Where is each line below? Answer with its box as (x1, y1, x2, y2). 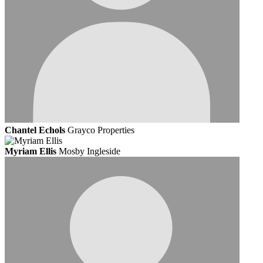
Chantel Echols (5, 125, 65, 136)
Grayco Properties (68, 125, 134, 136)
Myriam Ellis (5, 146, 56, 157)
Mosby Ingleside (59, 146, 120, 157)
